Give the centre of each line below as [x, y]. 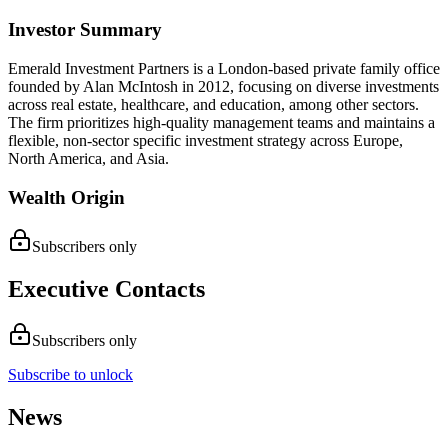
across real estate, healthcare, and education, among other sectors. [213, 105]
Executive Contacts [106, 288]
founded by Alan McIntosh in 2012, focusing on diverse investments [223, 87]
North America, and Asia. [88, 159]
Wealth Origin [66, 197]
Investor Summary [85, 30]
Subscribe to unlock [70, 375]
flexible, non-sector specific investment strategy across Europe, [205, 141]
